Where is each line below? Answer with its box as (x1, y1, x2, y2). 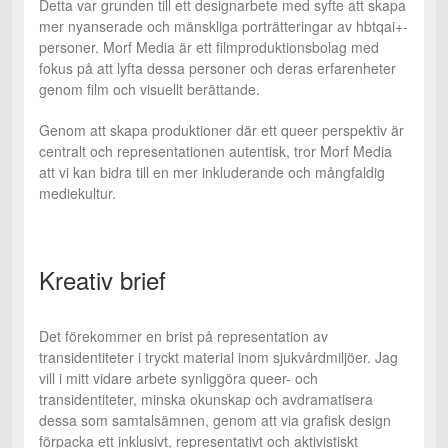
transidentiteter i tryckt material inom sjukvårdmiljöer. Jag (39, 346, 398, 367)
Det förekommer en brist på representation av (39, 325, 328, 346)
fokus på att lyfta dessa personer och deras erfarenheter (39, 57, 396, 78)
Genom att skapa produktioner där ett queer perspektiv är (39, 119, 404, 140)
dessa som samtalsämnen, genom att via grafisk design (39, 409, 391, 430)
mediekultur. (39, 182, 116, 203)
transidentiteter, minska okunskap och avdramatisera (39, 388, 373, 409)
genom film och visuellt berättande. (39, 78, 260, 99)
